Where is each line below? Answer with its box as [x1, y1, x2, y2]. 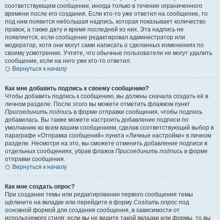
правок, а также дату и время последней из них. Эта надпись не [5, 26, 184, 33]
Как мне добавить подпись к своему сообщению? [5, 85, 149, 92]
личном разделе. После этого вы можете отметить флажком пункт [5, 101, 190, 108]
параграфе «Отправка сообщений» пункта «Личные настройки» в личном [5, 132, 211, 139]
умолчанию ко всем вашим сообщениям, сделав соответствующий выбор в [5, 124, 214, 131]
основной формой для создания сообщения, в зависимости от [5, 207, 180, 214]
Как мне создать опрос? [5, 183, 75, 190]
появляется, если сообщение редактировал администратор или [5, 34, 185, 41]
